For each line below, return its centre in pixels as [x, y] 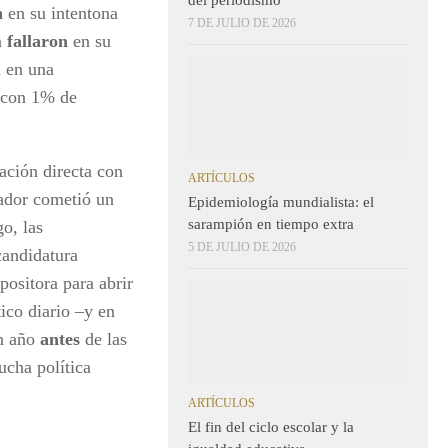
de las [103, 338]
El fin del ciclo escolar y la [271, 427]
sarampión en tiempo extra [273, 224]
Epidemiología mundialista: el [281, 202]
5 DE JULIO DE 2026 [242, 247]
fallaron [37, 40]
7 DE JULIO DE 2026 [242, 22]
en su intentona [60, 12]
